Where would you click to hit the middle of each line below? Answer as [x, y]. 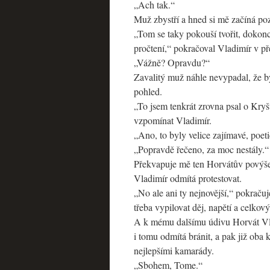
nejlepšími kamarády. [174, 250]
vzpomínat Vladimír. [173, 120]
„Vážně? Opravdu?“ [172, 62]
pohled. [148, 91]
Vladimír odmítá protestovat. [188, 178]
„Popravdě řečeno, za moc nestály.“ [201, 149]
